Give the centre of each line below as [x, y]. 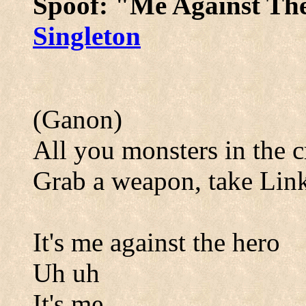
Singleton [87, 36]
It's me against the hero [156, 242]
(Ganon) [78, 119]
